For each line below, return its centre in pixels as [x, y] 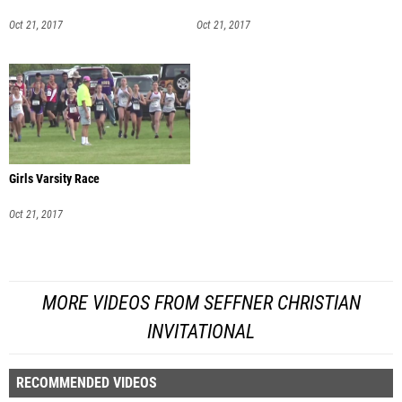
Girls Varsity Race [54, 179]
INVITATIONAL [201, 332]
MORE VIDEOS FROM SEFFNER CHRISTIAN [201, 303]
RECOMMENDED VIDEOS [87, 383]
